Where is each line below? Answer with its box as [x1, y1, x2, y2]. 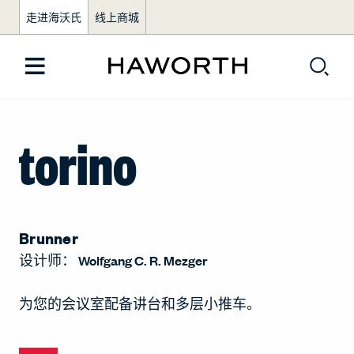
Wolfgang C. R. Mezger [78, 251, 208, 269]
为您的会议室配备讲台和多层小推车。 [19, 295, 261, 312]
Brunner [19, 228, 78, 248]
